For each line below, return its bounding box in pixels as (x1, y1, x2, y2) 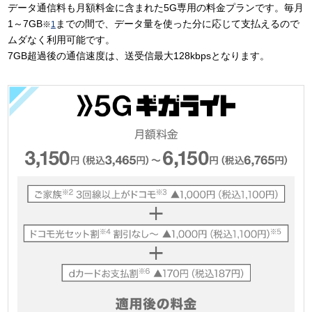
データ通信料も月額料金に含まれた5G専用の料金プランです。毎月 (8, 2, 304, 13)
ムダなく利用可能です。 (8, 34, 115, 45)
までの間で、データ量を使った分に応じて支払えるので (56, 18, 299, 29)
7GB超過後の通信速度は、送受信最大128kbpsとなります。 (8, 50, 270, 61)
